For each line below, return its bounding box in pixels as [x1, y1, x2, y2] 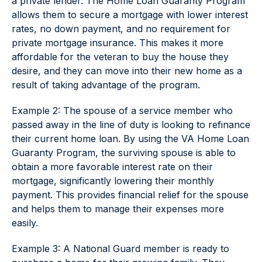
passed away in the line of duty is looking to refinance [12, 119, 250, 130]
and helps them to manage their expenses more [12, 203, 224, 215]
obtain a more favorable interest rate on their [12, 161, 213, 173]
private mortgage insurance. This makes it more [12, 37, 223, 49]
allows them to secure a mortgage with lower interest [12, 9, 248, 20]
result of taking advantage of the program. [12, 79, 200, 91]
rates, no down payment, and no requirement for [12, 23, 230, 35]
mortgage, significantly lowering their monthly [12, 175, 214, 187]
